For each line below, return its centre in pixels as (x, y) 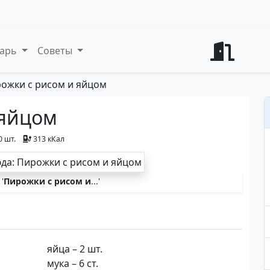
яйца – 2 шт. (76, 249)
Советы (56, 51)
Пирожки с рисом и (47, 181)
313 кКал (49, 139)
